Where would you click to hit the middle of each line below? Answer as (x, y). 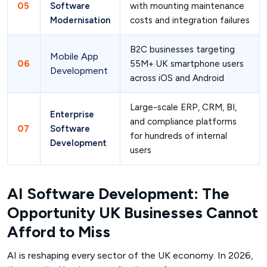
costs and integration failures (190, 20)
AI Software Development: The (118, 193)
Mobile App (74, 56)
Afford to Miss (59, 232)
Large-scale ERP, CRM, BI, (183, 107)
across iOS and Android (177, 78)
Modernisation (80, 20)
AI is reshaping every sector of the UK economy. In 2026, (130, 255)
